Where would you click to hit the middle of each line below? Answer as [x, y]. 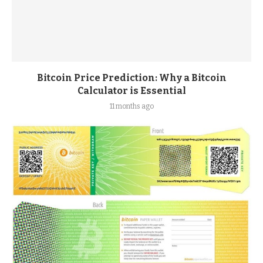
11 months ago [131, 106]
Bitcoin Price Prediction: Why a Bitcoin [131, 78]
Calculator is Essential [131, 91]
